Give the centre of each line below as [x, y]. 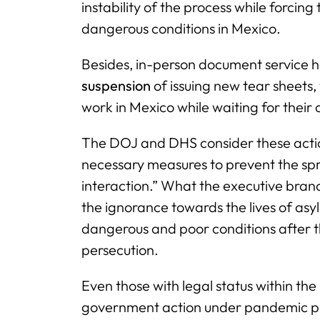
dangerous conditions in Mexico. [181, 28]
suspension [116, 85]
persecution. [120, 250]
